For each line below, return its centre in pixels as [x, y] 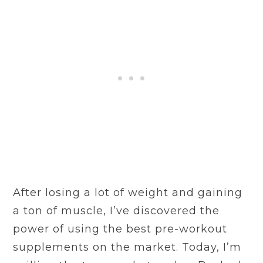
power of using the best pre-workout [120, 229]
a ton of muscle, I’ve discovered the [117, 210]
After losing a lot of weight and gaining [128, 192]
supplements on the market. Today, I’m [127, 247]
